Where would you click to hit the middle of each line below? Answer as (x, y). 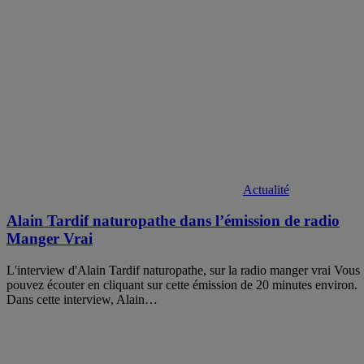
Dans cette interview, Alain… (82, 300)
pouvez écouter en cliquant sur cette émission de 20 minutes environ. (182, 285)
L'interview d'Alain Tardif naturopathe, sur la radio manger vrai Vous (183, 271)
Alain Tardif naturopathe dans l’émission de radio (173, 221)
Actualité (266, 189)
